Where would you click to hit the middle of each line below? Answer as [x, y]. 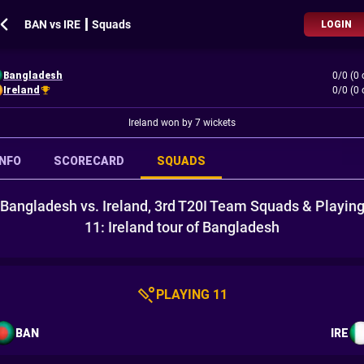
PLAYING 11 [192, 295]
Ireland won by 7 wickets [182, 123]
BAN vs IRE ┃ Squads [78, 24]
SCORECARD [89, 161]
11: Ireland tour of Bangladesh [182, 227]
